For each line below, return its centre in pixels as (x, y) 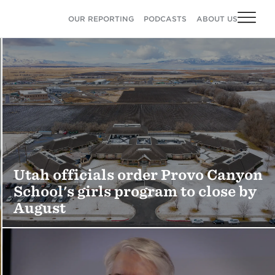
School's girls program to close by (135, 191)
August (40, 208)
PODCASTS (165, 19)
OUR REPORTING (101, 19)
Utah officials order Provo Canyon (138, 175)
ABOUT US (217, 19)
